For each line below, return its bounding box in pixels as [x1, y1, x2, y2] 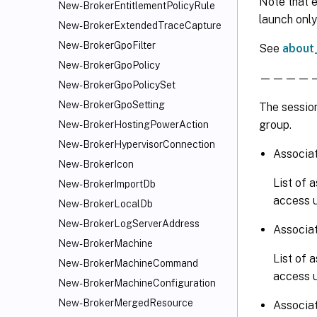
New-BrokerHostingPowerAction [58, 119, 209, 130]
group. [259, 117, 292, 132]
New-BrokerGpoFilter [58, 40, 156, 51]
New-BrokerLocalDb [58, 198, 153, 209]
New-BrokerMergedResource [58, 297, 193, 309]
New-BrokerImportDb [58, 178, 156, 190]
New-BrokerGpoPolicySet [58, 79, 175, 91]
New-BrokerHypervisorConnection [58, 139, 215, 150]
